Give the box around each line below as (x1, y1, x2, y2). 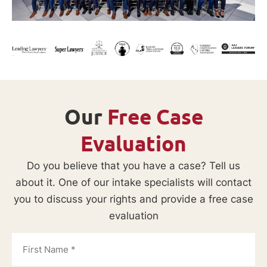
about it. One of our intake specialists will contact (15, 176, 252, 188)
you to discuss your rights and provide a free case (14, 193, 253, 205)
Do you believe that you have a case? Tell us (27, 159, 240, 172)
